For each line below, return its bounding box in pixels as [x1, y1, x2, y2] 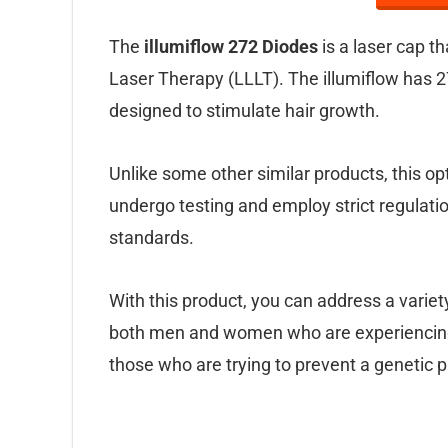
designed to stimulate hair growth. [109, 100, 380, 121]
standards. [109, 227, 194, 248]
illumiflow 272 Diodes [144, 36, 318, 57]
